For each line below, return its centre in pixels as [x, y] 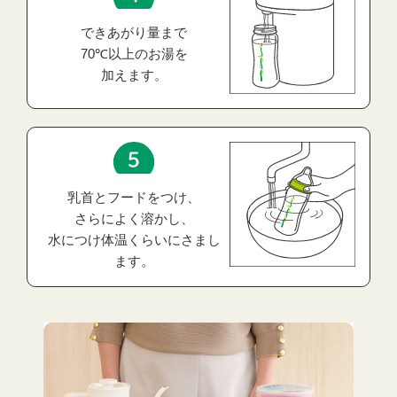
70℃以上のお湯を [134, 53]
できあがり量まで [134, 32]
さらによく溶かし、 [134, 219]
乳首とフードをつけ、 [134, 198]
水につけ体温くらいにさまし [134, 240]
